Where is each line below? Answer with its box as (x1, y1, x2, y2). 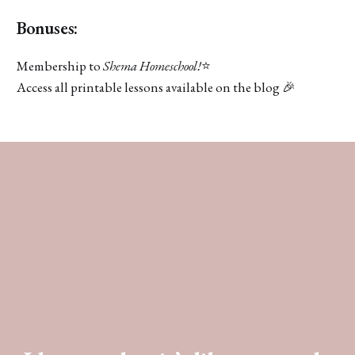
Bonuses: (16, 16, 78, 40)
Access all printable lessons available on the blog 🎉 (16, 78, 296, 97)
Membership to (16, 57, 103, 75)
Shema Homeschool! (102, 57, 201, 75)
